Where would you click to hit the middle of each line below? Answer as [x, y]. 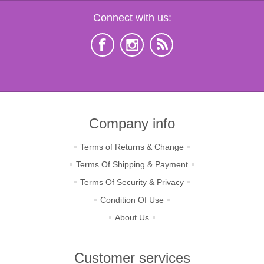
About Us [132, 217]
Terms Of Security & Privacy [132, 182]
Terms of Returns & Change [132, 147]
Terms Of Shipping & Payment [132, 164]
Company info [132, 123]
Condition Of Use [132, 200]
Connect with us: [132, 18]
